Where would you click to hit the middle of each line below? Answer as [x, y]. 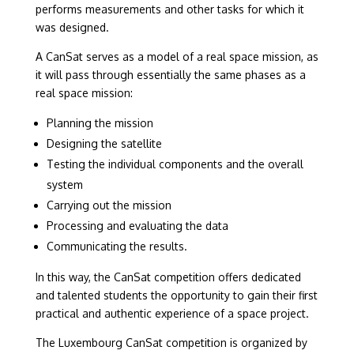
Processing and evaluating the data [137, 226]
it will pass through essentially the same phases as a [170, 75]
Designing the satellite [104, 143]
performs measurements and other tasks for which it [169, 9]
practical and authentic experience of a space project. [172, 313]
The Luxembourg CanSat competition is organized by [171, 343]
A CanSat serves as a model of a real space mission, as [177, 56]
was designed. [72, 27]
